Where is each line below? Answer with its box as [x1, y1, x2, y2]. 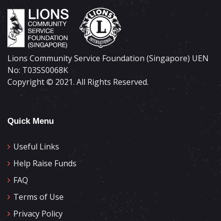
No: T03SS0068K [7, 65, 68, 75]
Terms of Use [13, 191, 64, 202]
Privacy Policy [13, 208, 63, 219]
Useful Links [13, 141, 59, 152]
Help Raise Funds [13, 158, 76, 169]
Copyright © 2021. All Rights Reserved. [7, 76, 148, 87]
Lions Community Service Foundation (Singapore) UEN [7, 53, 209, 64]
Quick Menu [7, 116, 54, 126]
